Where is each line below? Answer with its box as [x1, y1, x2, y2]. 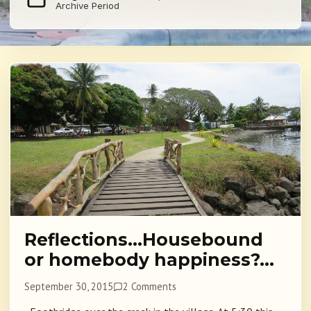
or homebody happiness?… [24, 249, 274, 271]
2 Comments [123, 280, 177, 294]
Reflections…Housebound [24, 229, 263, 251]
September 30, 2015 [24, 280, 113, 294]
